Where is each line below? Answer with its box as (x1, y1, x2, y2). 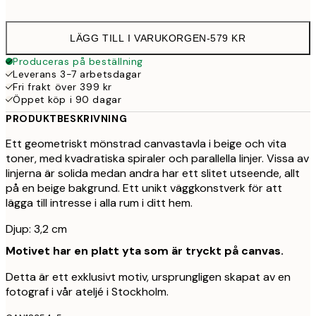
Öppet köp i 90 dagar (13, 93, 122, 107)
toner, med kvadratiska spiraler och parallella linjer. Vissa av (6, 151, 309, 166)
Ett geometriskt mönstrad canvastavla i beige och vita (6, 136, 286, 152)
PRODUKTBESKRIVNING (6, 112, 128, 126)
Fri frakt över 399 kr (13, 80, 112, 94)
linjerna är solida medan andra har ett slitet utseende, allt (6, 166, 300, 181)
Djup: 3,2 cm (6, 221, 67, 237)
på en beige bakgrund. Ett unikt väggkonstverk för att (6, 181, 282, 196)
